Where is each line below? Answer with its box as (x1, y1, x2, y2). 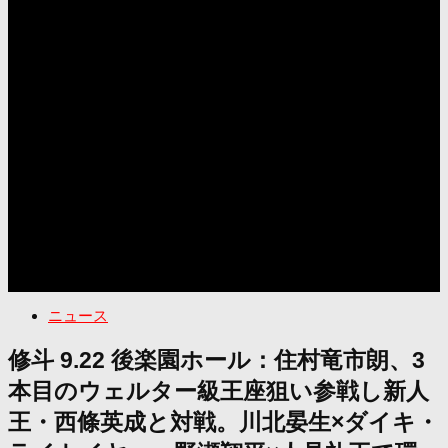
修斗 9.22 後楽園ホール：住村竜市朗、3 (8, 347, 425, 373)
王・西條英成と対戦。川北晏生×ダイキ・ (8, 409, 439, 435)
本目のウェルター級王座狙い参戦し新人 (8, 378, 429, 404)
